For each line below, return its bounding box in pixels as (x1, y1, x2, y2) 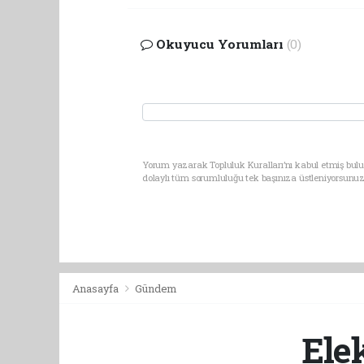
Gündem (135, 280, 178, 296)
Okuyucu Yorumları (153, 35, 287, 52)
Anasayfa (71, 280, 121, 296)
